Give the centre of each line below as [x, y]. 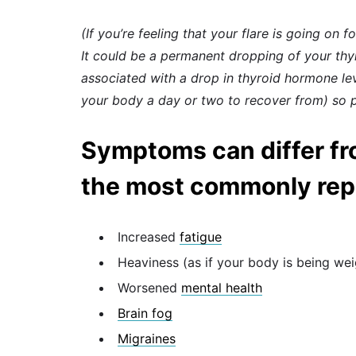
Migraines [147, 338]
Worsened [149, 287]
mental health [222, 287]
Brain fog [145, 313]
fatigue [201, 236]
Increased [149, 236]
